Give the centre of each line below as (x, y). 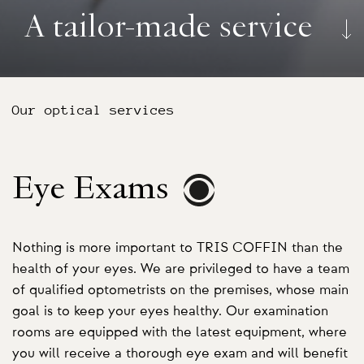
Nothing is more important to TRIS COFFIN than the (178, 247)
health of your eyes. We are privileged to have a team (181, 269)
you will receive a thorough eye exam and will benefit (180, 353)
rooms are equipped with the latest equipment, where (180, 332)
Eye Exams (95, 190)
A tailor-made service (169, 28)
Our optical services (93, 110)
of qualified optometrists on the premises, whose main (180, 290)
